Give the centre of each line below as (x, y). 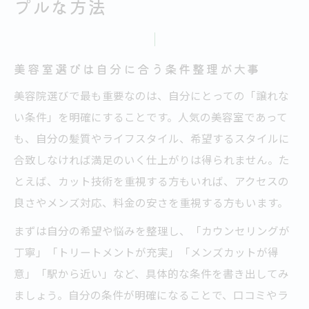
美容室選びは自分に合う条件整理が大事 (138, 69)
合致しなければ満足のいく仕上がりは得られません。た (152, 160)
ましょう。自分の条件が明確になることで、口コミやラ (151, 295)
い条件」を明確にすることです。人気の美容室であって (151, 117)
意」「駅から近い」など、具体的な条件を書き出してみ (151, 273)
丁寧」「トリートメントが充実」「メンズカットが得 (146, 252)
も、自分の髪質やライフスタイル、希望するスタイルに (152, 138)
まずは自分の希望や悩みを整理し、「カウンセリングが (152, 231)
